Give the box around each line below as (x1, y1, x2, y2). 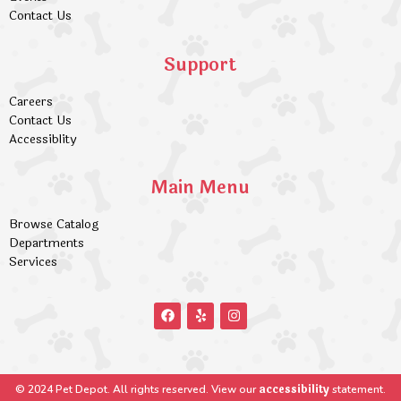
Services (9, 252, 57, 272)
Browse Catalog (9, 215, 98, 235)
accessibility (259, 380, 329, 397)
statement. (329, 381, 386, 397)
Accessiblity (9, 129, 76, 149)
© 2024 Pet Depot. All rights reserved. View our (15, 381, 259, 397)
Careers (9, 91, 53, 111)
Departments (9, 234, 84, 253)
